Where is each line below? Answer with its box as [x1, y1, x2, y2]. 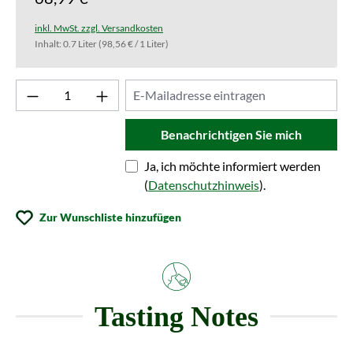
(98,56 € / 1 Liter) [98, 37, 169, 50]
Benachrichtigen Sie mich [160, 126, 302, 142]
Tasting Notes [95, 300, 258, 333]
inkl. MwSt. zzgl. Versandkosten [35, 21, 163, 34]
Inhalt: [35, 37, 63, 50]
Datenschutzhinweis [147, 176, 259, 192]
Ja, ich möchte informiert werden [143, 158, 321, 173]
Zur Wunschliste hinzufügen [39, 210, 181, 224]
